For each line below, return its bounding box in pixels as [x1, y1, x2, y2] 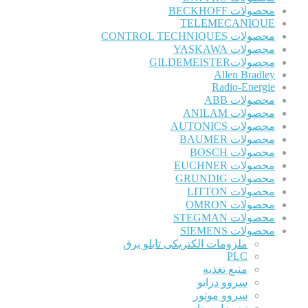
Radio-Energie [212, 81, 275, 93]
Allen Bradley [214, 69, 275, 81]
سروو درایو [197, 276, 247, 289]
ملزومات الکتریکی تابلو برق [123, 238, 247, 250]
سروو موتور [193, 289, 247, 302]
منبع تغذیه [203, 263, 247, 276]
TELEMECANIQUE [180, 17, 275, 30]
